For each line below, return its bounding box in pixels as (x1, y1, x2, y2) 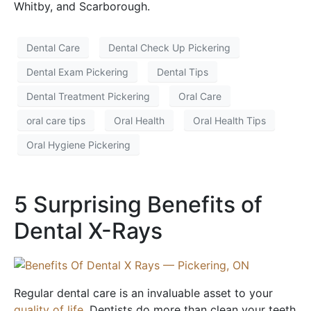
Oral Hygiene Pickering (26, 138, 131, 151)
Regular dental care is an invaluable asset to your (14, 285, 273, 300)
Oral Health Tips (193, 114, 266, 126)
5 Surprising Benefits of (14, 191, 262, 219)
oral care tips (26, 114, 85, 126)
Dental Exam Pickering (26, 65, 128, 78)
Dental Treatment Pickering (26, 90, 150, 102)
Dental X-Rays (14, 217, 162, 245)
